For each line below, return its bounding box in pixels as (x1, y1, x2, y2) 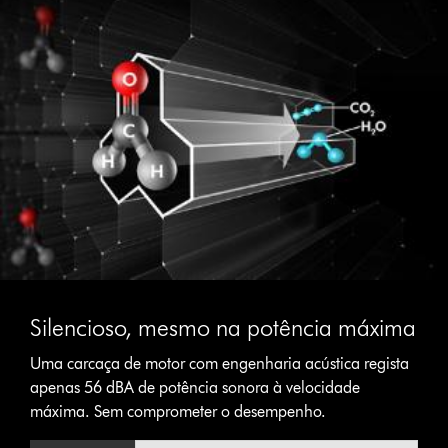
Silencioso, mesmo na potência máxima (30, 312, 417, 342)
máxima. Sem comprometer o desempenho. (30, 401, 327, 421)
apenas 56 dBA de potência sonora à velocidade (30, 377, 361, 397)
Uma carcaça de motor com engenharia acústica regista (30, 353, 410, 373)
